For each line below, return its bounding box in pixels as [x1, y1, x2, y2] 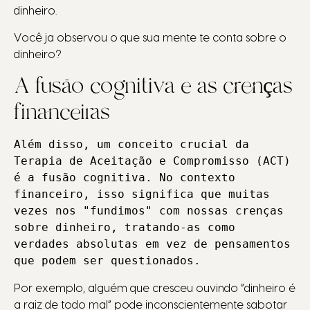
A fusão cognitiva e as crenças [14, 71, 293, 101]
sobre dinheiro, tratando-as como [14, 221, 235, 235]
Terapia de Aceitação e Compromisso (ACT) [14, 154, 291, 168]
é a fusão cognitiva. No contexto [14, 171, 235, 185]
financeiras [14, 97, 110, 127]
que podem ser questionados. [14, 254, 201, 268]
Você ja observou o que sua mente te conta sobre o [14, 32, 286, 44]
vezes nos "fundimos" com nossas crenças [14, 204, 284, 218]
